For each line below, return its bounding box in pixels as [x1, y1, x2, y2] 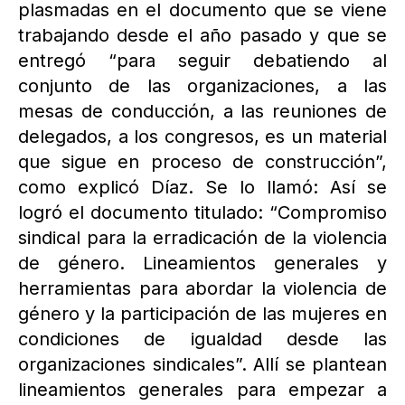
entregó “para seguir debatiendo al [18, 49, 387, 71]
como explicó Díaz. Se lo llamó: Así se [18, 175, 387, 198]
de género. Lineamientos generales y [18, 251, 387, 274]
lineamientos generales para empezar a [18, 378, 387, 400]
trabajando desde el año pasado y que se [18, 24, 387, 46]
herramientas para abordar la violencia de [18, 277, 387, 299]
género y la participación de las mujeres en [18, 302, 387, 325]
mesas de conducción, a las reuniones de [18, 99, 387, 122]
